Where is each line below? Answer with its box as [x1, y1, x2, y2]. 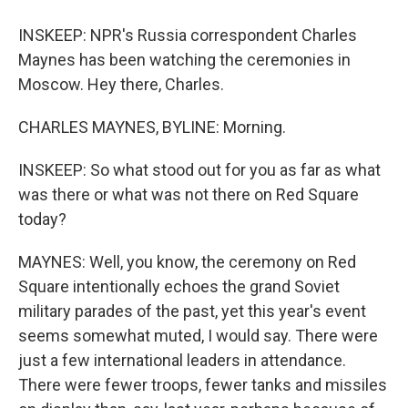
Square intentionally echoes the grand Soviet [18, 277, 340, 296]
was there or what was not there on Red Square [18, 185, 359, 204]
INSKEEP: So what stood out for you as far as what [18, 160, 381, 179]
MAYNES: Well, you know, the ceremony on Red [18, 252, 356, 271]
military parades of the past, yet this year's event [18, 301, 366, 321]
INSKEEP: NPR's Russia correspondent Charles [18, 25, 357, 45]
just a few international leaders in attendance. [18, 351, 346, 370]
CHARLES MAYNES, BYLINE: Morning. [18, 117, 286, 137]
